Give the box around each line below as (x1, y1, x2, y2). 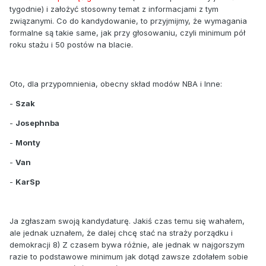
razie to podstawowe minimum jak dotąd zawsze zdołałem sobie (9, 251, 248, 261)
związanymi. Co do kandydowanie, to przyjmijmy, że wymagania (9, 15, 247, 26)
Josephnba (15, 118, 59, 128)
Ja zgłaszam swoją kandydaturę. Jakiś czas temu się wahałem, (9, 216, 245, 226)
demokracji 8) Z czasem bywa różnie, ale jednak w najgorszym (9, 239, 245, 249)
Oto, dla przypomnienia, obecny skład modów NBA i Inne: (9, 78, 222, 88)
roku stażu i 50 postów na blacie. (9, 39, 133, 49)
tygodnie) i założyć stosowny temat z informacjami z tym (9, 4, 218, 14)
